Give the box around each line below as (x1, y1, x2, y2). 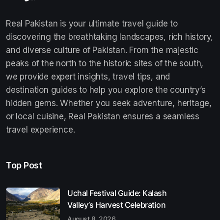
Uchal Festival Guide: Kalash (67, 188, 166, 198)
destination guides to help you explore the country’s (6, 84, 206, 95)
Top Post (6, 160, 42, 170)
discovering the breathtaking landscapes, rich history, (6, 31, 214, 42)
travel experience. (6, 124, 75, 135)
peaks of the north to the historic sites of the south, (6, 58, 204, 68)
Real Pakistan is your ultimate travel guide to (6, 18, 178, 28)
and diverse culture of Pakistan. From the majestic (6, 45, 198, 55)
